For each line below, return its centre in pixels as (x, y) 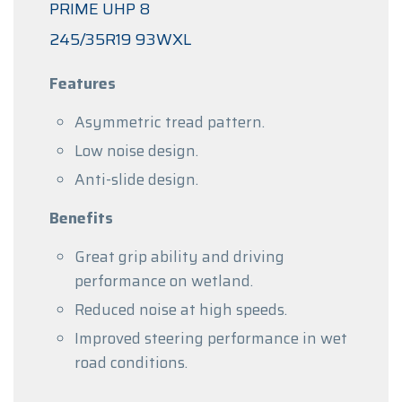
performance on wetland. (164, 280)
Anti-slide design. (136, 179)
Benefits (81, 218)
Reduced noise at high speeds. (181, 309)
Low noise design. (136, 150)
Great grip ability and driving (179, 256)
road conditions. (131, 362)
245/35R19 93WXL (120, 39)
